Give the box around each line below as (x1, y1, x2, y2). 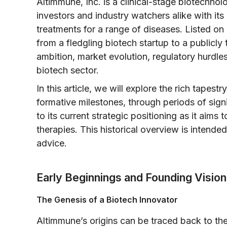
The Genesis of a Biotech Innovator (36, 194, 178, 205)
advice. (36, 137, 67, 148)
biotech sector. (36, 64, 99, 75)
